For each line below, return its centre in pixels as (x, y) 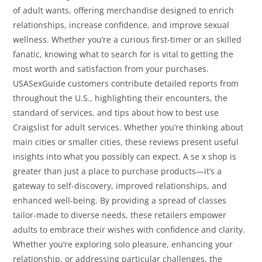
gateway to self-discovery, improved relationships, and (120, 186)
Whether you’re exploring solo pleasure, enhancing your (123, 244)
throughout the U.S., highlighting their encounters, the (120, 98)
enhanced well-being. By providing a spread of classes (120, 201)
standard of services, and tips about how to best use (116, 113)
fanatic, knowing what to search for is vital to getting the (123, 54)
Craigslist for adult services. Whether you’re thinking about (128, 127)
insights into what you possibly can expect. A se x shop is (125, 157)
